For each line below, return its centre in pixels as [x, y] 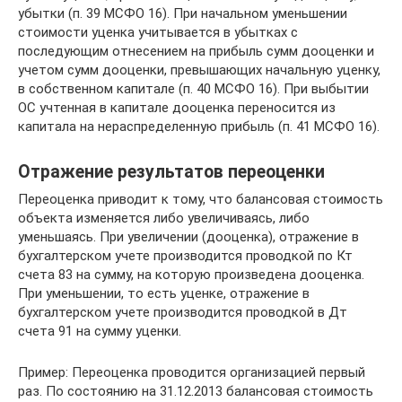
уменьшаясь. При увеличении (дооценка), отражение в [188, 236]
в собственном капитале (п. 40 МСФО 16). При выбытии [193, 88]
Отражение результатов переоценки [171, 171]
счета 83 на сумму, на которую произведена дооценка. [191, 274]
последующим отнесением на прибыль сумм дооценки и [196, 51]
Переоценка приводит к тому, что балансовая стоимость [201, 199]
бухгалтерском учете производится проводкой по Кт [185, 255]
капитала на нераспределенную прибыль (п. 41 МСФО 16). [199, 126]
